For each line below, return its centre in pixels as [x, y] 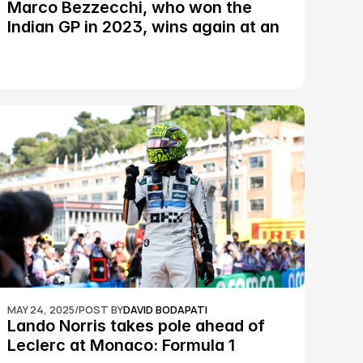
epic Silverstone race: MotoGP [126, 46]
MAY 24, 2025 [41, 310]
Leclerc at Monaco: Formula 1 [122, 345]
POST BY [101, 310]
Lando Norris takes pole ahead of [137, 326]
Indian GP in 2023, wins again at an [144, 27]
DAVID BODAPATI [166, 310]
